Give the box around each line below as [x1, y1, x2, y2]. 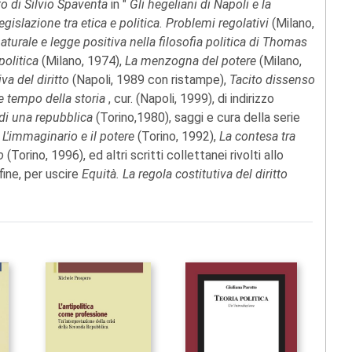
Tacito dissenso [229, 72, 315, 88]
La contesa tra [219, 129, 295, 145]
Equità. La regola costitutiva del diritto [79, 167, 288, 182]
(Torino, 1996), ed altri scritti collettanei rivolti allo [7, 148, 284, 163]
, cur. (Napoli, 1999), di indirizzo [108, 91, 274, 107]
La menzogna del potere [125, 53, 259, 69]
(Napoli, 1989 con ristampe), [72, 72, 229, 88]
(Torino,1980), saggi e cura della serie [96, 110, 300, 126]
